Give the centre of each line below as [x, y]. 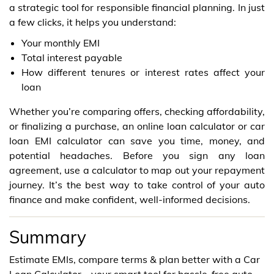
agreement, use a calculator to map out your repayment [137, 170]
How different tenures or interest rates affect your [143, 72]
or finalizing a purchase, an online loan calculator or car [137, 126]
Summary [48, 237]
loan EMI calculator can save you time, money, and [137, 140]
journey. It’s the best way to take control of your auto [137, 184]
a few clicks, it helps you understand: [93, 22]
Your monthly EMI [61, 43]
